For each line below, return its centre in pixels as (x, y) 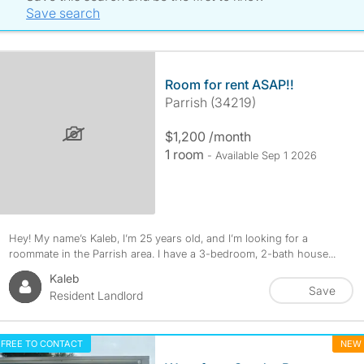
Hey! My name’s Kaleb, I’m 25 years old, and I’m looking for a (158, 238)
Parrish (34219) (210, 102)
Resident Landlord (96, 295)
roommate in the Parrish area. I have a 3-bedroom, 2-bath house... (172, 253)
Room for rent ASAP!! (229, 84)
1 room (186, 154)
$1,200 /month (208, 136)
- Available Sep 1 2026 (262, 155)
